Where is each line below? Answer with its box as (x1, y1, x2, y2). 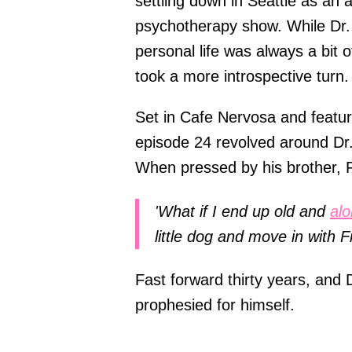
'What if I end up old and (155, 202, 330, 220)
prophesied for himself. (135, 296, 295, 314)
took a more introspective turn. (135, 68, 349, 86)
